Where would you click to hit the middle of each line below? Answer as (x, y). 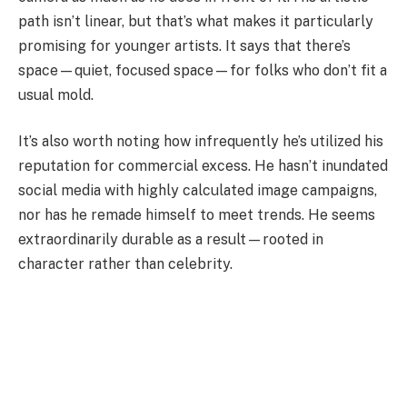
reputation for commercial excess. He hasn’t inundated (203, 166)
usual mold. (56, 94)
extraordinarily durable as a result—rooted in (171, 240)
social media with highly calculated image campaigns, (198, 191)
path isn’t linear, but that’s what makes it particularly (196, 21)
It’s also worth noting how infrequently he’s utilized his (201, 142)
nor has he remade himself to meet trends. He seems (197, 215)
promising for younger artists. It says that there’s (184, 45)
